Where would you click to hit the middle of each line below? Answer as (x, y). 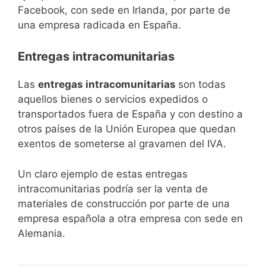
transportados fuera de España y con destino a (130, 114)
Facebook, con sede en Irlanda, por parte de (124, 10)
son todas (202, 85)
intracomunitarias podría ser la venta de (113, 189)
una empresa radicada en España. (99, 25)
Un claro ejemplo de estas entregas (103, 174)
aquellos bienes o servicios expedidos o (113, 99)
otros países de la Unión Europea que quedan (127, 129)
